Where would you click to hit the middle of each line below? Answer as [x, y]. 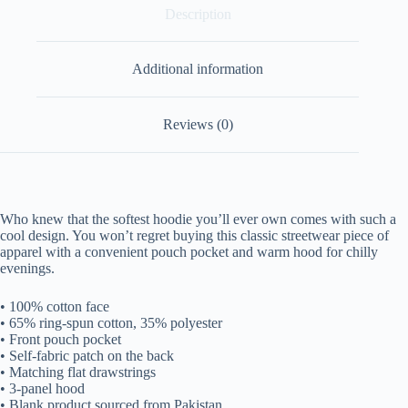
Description [198, 14]
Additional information [198, 69]
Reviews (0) [198, 124]
